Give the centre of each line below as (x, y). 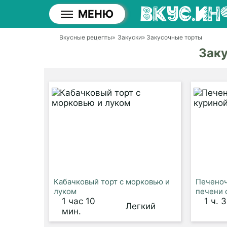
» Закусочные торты (172, 37)
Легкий (140, 206)
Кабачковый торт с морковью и (112, 182)
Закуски (130, 37)
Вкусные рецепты (86, 37)
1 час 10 (79, 201)
